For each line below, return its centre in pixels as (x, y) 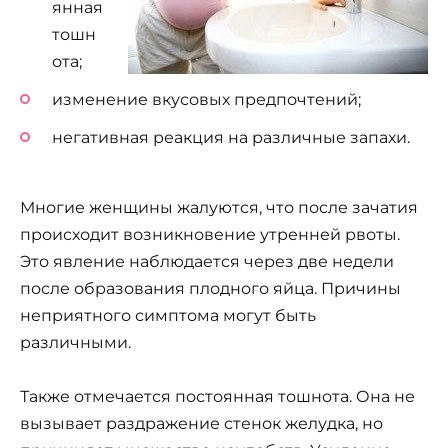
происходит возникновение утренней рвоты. (210, 235)
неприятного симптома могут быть (168, 316)
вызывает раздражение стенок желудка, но (201, 424)
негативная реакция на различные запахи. (231, 137)
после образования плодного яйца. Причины (210, 289)
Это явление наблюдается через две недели (207, 262)
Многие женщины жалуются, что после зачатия (219, 208)
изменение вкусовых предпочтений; (206, 99)
